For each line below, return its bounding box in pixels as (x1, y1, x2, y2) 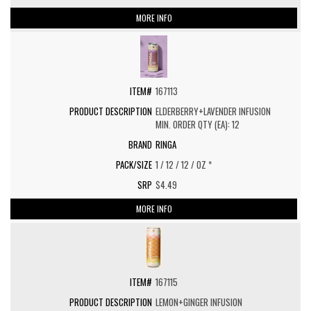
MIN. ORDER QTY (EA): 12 (155, 117, 239, 131)
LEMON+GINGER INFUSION (155, 295, 242, 309)
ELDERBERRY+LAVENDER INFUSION (155, 104, 271, 118)
